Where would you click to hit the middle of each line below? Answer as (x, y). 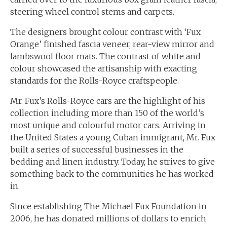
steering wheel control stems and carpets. (92, 12)
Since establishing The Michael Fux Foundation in (108, 206)
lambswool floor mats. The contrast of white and (105, 56)
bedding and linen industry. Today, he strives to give (112, 162)
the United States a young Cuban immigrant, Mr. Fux (113, 137)
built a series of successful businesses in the (97, 149)
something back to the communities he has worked (112, 174)
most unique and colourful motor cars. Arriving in (108, 125)
